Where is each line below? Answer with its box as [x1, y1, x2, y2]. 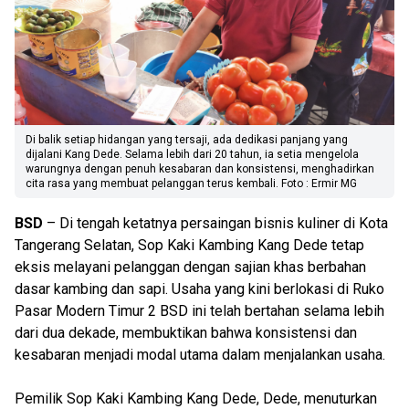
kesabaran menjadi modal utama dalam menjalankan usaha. [15, 346, 385, 363]
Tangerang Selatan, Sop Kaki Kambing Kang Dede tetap [15, 236, 364, 254]
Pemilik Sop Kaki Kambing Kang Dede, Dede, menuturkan [15, 390, 377, 407]
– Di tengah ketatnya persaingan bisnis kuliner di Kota [43, 215, 388, 232]
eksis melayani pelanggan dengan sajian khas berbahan [15, 258, 366, 276]
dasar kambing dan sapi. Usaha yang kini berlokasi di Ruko [15, 280, 384, 298]
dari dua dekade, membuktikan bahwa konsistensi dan [15, 324, 357, 341]
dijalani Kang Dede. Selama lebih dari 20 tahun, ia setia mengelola [26, 148, 359, 161]
